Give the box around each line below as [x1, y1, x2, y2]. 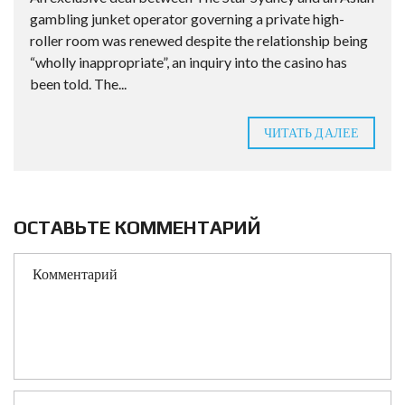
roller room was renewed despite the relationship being [30, 32, 368, 49]
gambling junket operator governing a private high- [30, 10, 344, 27]
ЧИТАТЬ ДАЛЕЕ [263, 125, 359, 140]
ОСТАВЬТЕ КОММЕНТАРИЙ [14, 216, 261, 239]
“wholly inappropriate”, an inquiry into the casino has [30, 53, 347, 71]
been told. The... [30, 75, 127, 92]
